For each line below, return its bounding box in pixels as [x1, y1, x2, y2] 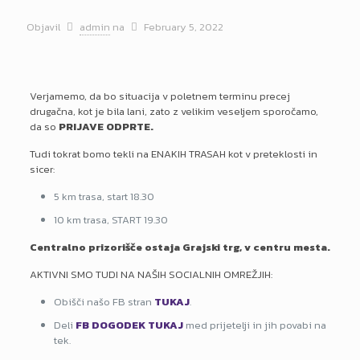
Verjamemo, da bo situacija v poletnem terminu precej [29, 88, 290, 104]
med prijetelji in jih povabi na [182, 317, 326, 333]
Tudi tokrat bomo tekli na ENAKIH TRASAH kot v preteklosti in [29, 146, 317, 162]
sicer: [29, 162, 55, 177]
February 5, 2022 [144, 19, 224, 35]
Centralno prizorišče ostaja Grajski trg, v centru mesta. [29, 239, 330, 255]
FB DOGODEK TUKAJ [75, 317, 183, 333]
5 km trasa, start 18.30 [53, 189, 154, 204]
